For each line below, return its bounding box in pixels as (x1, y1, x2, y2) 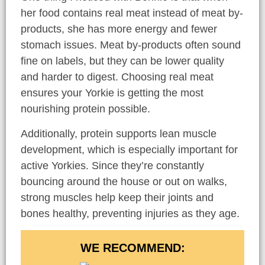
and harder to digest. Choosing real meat (21, 71, 214, 83)
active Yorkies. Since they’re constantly (21, 159, 204, 172)
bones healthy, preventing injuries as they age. (21, 207, 240, 219)
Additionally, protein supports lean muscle (21, 127, 216, 140)
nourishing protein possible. (21, 103, 150, 115)
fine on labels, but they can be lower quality (21, 55, 224, 67)
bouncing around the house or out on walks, (21, 175, 227, 188)
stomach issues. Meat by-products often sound (21, 39, 241, 51)
